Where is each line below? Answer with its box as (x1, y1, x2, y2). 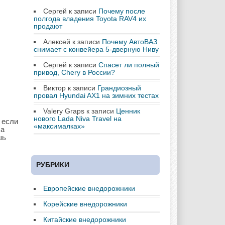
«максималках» (34, 122, 85, 130)
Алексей (43, 38, 70, 46)
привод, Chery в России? (34, 68, 115, 76)
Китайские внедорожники (43, 215, 126, 223)
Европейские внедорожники (43, 184, 135, 192)
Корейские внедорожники (43, 200, 127, 208)
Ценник (116, 107, 140, 115)
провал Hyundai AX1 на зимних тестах (34, 91, 159, 99)
